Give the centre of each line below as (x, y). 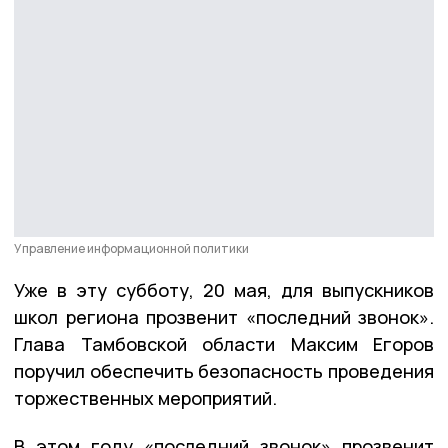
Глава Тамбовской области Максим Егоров (224, 343)
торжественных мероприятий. (145, 397)
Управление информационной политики (131, 248)
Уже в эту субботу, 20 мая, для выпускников (224, 289)
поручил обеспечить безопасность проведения (224, 370)
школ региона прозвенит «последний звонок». (224, 316)
